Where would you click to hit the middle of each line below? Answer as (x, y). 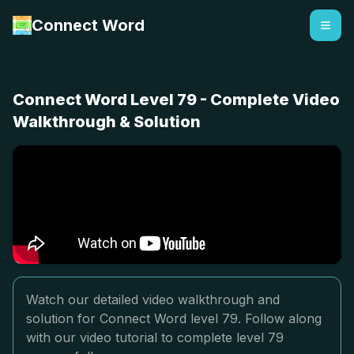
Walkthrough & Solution (107, 122)
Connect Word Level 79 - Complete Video (176, 100)
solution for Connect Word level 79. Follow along (174, 318)
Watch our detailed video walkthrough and (153, 299)
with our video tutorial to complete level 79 (155, 337)
